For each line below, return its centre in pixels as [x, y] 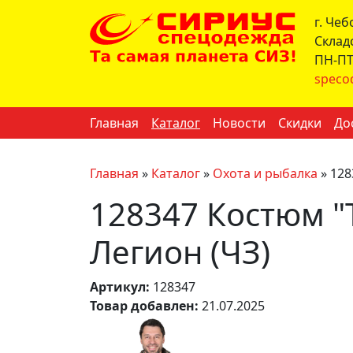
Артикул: [120, 287]
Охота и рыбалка [265, 173]
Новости [239, 123]
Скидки [300, 123]
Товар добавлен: [144, 306]
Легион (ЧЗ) [180, 252]
